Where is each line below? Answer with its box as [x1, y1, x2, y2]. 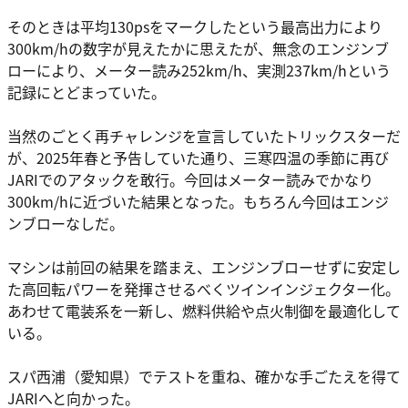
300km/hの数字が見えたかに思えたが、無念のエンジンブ [7, 37, 389, 60]
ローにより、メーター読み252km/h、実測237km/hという [7, 59, 391, 82]
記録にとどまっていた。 [7, 81, 166, 104]
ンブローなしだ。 [7, 212, 124, 235]
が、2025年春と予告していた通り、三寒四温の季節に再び [7, 147, 389, 169]
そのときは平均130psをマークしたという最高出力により [7, 15, 382, 38]
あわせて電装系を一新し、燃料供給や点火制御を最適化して [7, 300, 401, 322]
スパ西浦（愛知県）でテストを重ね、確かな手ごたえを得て [7, 365, 401, 388]
